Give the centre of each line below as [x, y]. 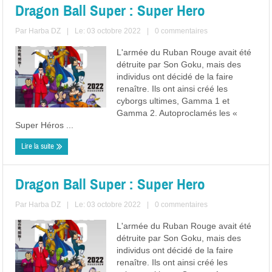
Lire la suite [39, 146]
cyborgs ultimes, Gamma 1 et [173, 101]
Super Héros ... [45, 125]
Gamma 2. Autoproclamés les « [177, 113]
